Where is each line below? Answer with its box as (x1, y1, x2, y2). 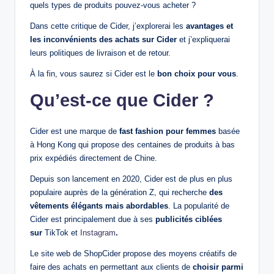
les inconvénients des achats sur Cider (30, 34, 177, 44)
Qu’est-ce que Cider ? (30, 90, 214, 110)
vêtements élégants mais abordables (30, 201, 168, 210)
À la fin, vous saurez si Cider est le (30, 68, 157, 78)
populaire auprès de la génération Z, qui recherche (30, 187, 209, 197)
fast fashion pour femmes (119, 126, 216, 136)
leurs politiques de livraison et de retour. (30, 48, 171, 57)
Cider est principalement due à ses (30, 214, 155, 224)
